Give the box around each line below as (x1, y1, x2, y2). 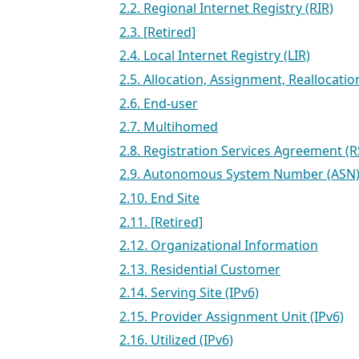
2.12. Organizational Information (119, 236, 318, 255)
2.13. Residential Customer (119, 260, 280, 278)
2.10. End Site (119, 188, 200, 207)
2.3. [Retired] (119, 22, 196, 41)
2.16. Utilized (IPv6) (119, 331, 233, 349)
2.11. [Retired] (119, 212, 203, 231)
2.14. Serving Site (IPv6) (119, 284, 259, 302)
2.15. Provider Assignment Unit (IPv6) (119, 307, 344, 325)
